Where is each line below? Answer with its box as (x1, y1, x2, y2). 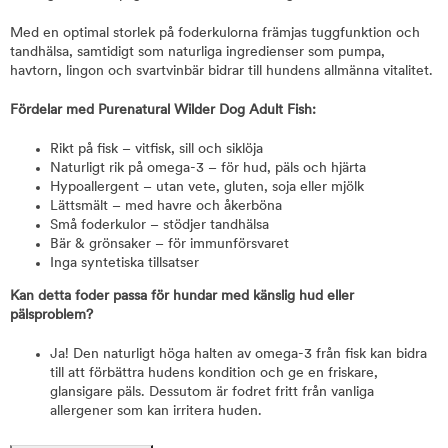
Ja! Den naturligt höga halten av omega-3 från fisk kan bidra (50, 347, 427, 362)
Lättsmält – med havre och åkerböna (50, 199, 282, 214)
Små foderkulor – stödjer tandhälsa (50, 218, 269, 233)
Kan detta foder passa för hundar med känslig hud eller (10, 289, 354, 304)
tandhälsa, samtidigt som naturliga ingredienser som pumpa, (10, 45, 385, 60)
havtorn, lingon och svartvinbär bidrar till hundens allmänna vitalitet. (10, 64, 433, 79)
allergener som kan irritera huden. (50, 404, 262, 419)
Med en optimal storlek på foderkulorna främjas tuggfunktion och (10, 26, 420, 41)
